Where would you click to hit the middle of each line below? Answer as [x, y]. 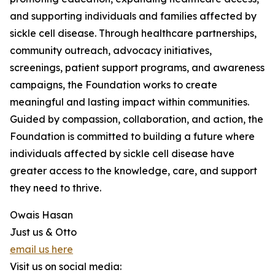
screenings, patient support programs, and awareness [137, 68]
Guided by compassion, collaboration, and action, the [137, 119]
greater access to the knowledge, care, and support [134, 171]
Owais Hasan [41, 215]
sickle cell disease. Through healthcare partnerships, [133, 33]
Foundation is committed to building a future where [132, 136]
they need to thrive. [56, 188]
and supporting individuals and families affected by [133, 16]
